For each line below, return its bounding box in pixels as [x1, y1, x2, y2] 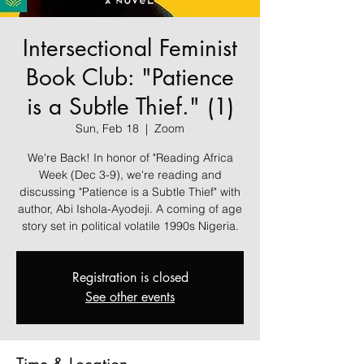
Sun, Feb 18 [76, 121, 139, 136]
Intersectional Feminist [23, 33, 237, 63]
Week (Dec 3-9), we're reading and [38, 167, 222, 182]
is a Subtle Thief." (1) [26, 92, 234, 121]
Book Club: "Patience [26, 63, 234, 92]
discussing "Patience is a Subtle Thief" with [19, 184, 240, 199]
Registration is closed [71, 269, 188, 286]
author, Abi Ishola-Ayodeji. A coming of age [18, 201, 242, 216]
